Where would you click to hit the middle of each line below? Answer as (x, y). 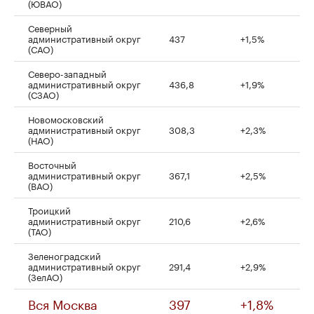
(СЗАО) (43, 94)
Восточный (52, 164)
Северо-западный (67, 73)
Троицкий (49, 209)
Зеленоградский (64, 255)
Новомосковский (66, 118)
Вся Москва (63, 302)
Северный (50, 27)
